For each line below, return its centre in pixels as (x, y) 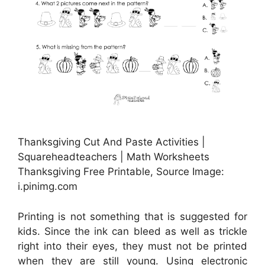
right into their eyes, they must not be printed (132, 246)
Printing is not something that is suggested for (132, 216)
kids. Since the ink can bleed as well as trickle (132, 231)
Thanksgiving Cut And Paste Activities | (112, 142)
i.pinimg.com (48, 187)
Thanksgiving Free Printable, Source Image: (121, 172)
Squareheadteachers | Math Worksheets (114, 157)
